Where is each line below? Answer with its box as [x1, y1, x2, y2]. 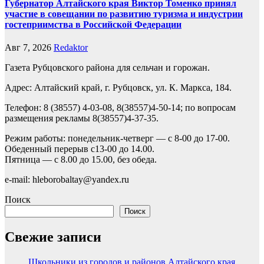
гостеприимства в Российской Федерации [5, 19, 181, 30]
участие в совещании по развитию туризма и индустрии [5, 9, 243, 19]
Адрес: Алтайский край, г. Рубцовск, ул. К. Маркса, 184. [5, 82, 232, 93]
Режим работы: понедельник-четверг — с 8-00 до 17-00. [5, 133, 230, 144]
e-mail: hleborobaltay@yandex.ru [5, 174, 129, 185]
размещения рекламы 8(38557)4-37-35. [5, 113, 159, 124]
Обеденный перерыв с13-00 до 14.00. [5, 144, 154, 154]
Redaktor [54, 42, 88, 53]
